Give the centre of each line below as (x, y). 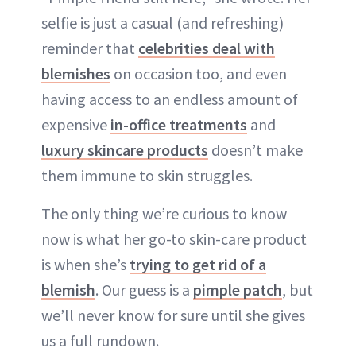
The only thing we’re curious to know (164, 213)
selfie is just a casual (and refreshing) (163, 22)
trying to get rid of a (198, 264)
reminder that (90, 48)
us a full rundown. (100, 340)
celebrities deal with (207, 48)
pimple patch (238, 289)
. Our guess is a (144, 289)
